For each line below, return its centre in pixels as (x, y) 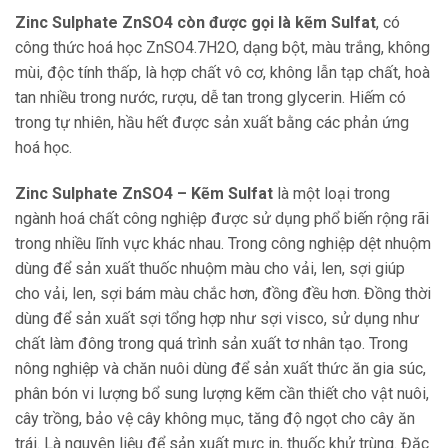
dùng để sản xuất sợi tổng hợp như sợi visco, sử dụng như (217, 318)
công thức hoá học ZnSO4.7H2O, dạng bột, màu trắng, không (222, 48)
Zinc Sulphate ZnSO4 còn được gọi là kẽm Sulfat (195, 23)
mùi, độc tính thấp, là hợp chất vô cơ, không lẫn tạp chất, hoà (222, 73)
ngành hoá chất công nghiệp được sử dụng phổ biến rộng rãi (222, 218)
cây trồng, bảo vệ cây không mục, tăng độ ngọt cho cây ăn (215, 418)
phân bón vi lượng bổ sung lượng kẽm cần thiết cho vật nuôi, (222, 393)
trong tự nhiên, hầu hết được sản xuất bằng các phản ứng (212, 123)
